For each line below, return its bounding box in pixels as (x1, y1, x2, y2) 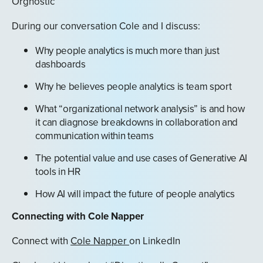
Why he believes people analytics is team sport (35, 79, 232, 93)
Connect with (12, 234, 70, 248)
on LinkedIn (129, 234, 180, 248)
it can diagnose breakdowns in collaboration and (35, 115, 238, 129)
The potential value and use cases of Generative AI (35, 151, 248, 165)
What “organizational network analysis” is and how (35, 102, 245, 116)
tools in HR (35, 164, 80, 178)
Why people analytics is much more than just (35, 43, 220, 58)
